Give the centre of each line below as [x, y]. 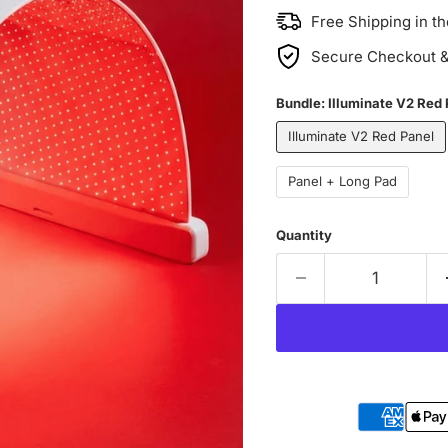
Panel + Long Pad [342, 181]
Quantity [303, 234]
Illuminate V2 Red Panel [361, 136]
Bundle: [301, 102]
